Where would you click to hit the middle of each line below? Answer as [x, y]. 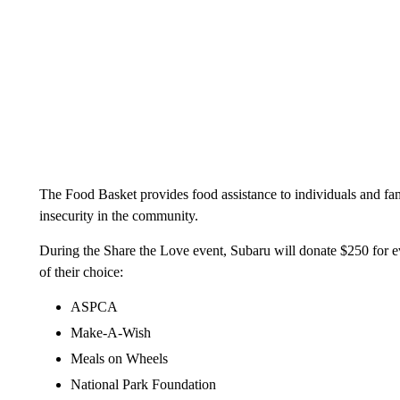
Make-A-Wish [110, 332]
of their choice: [81, 271]
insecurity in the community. [118, 215]
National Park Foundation [143, 384]
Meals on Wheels [119, 358]
